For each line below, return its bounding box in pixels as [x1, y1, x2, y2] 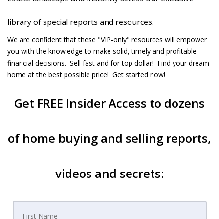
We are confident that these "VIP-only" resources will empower [7, 35, 207, 44]
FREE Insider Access [37, 95, 147, 111]
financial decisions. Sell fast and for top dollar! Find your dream [7, 58, 209, 67]
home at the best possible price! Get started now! [7, 70, 165, 79]
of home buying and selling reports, [8, 130, 211, 146]
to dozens [147, 95, 205, 111]
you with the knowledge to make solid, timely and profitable [7, 46, 197, 56]
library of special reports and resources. [7, 17, 153, 27]
